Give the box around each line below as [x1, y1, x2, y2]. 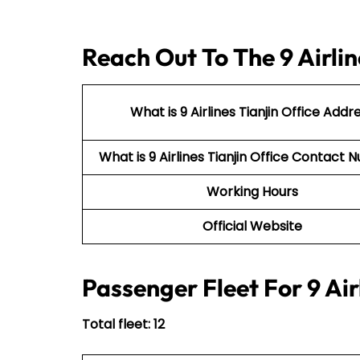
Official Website [202, 216, 302, 235]
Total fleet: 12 [82, 314, 165, 333]
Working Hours [207, 182, 298, 201]
